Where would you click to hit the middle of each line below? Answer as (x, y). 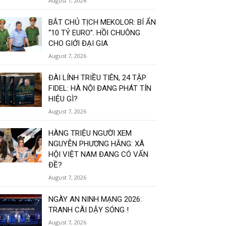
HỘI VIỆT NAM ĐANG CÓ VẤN (99, 155)
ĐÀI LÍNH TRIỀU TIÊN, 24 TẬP (98, 78)
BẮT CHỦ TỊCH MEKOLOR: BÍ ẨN (102, 22)
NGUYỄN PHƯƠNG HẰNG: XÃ (97, 144)
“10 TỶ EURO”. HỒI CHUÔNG (95, 33)
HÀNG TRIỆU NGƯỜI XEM (90, 133)
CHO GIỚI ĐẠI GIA (78, 44)
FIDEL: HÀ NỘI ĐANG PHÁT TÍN (100, 89)
